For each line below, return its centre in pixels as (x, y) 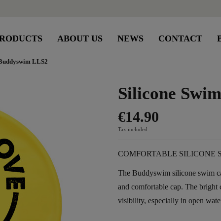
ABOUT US (80, 38)
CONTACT (181, 38)
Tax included (133, 129)
